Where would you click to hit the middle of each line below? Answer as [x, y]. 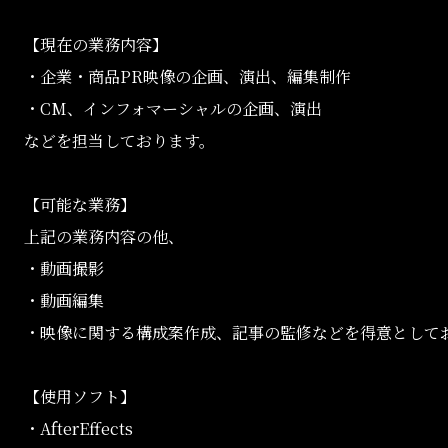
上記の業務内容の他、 [104, 237]
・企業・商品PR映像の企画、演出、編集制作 [187, 77]
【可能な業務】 [80, 205]
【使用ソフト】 [80, 397]
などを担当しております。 [119, 141]
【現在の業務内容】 [96, 45]
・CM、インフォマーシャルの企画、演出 [173, 109]
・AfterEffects [78, 429]
